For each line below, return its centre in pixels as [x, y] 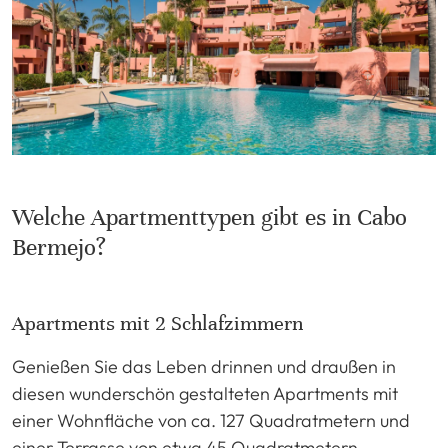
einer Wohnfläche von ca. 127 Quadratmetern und [211, 421]
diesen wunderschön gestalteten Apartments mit [205, 394]
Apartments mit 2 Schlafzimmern [157, 324]
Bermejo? [59, 248]
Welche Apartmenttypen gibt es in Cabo [209, 218]
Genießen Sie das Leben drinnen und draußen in [204, 367]
